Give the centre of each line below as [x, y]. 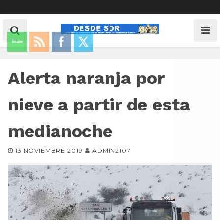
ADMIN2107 [111, 151]
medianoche [60, 131]
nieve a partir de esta [99, 105]
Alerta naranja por [86, 78]
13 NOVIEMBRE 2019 [49, 151]
